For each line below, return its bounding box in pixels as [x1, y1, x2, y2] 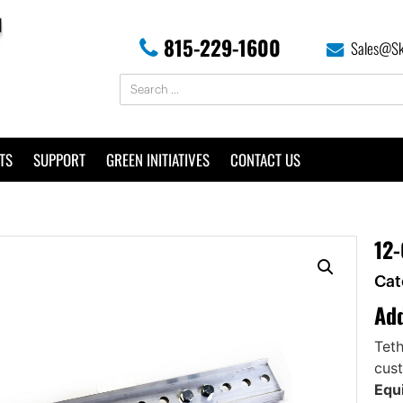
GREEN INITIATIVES [106, 148, 210, 171]
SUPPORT [33, 148, 85, 171]
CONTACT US [230, 148, 300, 171]
